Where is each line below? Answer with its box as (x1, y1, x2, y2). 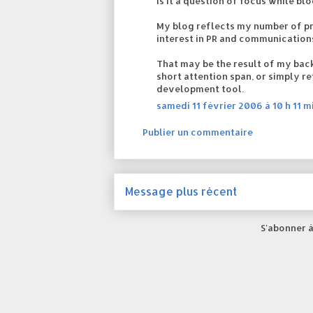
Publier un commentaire (143, 126, 253, 138)
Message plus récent (125, 184, 237, 199)
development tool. (156, 82, 244, 94)
